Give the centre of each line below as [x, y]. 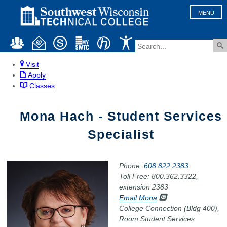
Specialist [121, 135]
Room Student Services [157, 219]
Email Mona [138, 198]
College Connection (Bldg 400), [169, 209]
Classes [42, 86]
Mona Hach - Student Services [121, 117]
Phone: [131, 166]
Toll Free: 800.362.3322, [159, 177]
